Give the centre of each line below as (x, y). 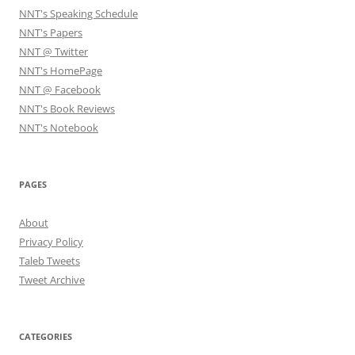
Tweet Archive (52, 279)
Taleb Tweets (50, 260)
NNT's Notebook (59, 127)
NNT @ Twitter (53, 51)
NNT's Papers (51, 32)
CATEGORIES (46, 336)
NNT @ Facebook (60, 89)
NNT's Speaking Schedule (78, 13)
